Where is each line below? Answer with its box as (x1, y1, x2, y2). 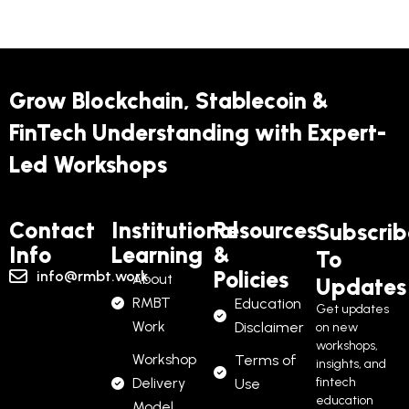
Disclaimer (234, 318, 304, 336)
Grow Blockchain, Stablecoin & (9, 86, 329, 114)
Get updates (316, 300, 389, 317)
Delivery (131, 373, 185, 392)
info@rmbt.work (37, 267, 148, 285)
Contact (9, 215, 95, 244)
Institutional (111, 215, 238, 244)
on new (316, 319, 358, 335)
